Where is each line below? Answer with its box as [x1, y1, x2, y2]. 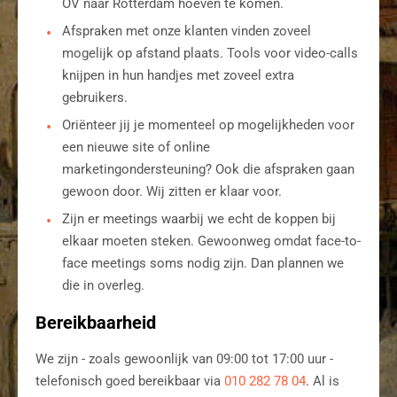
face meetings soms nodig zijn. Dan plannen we [62, 254, 344, 271]
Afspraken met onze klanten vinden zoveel [62, 22, 311, 39]
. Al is [306, 372, 339, 389]
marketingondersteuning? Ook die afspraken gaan [62, 160, 354, 177]
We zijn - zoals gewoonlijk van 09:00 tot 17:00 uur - [35, 350, 333, 367]
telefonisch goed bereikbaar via [35, 372, 224, 389]
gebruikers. [62, 89, 128, 105]
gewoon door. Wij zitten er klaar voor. [62, 183, 282, 199]
